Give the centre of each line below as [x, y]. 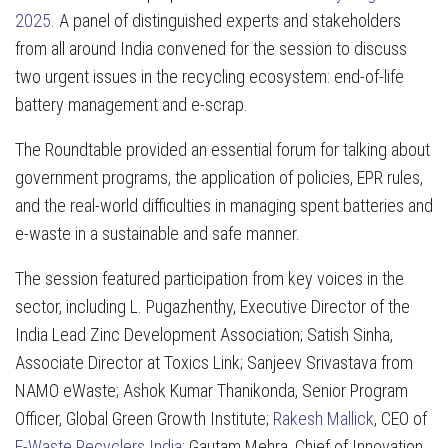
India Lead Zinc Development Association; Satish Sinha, [204, 335]
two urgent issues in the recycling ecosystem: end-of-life [209, 77]
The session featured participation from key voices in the [209, 279]
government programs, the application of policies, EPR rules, [219, 178]
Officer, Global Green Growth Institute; [144, 419]
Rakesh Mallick [323, 419]
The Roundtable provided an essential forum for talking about [222, 150]
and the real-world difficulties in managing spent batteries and [224, 206]
